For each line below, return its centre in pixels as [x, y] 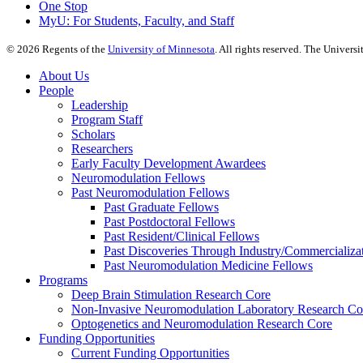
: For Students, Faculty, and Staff [150, 21]
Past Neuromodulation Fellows [150, 193]
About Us [64, 76]
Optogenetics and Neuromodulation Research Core [202, 324]
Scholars [93, 135]
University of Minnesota [161, 49]
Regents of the [74, 49]
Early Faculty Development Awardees [169, 164]
